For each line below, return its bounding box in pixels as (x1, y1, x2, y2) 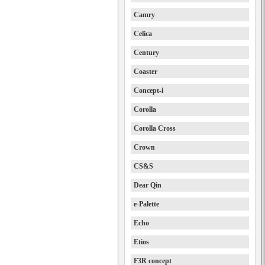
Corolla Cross (134, 124, 176, 132)
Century (134, 49, 159, 57)
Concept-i (134, 86, 163, 95)
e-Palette (134, 200, 159, 208)
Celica (134, 30, 152, 38)
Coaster (134, 67, 157, 76)
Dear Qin (134, 181, 161, 189)
